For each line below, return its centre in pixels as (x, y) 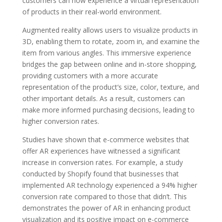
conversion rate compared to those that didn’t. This (104, 196)
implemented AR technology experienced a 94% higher (110, 185)
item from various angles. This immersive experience (107, 53)
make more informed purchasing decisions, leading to (108, 110)
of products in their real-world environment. (92, 11)
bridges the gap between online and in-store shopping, (109, 64)
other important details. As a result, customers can (103, 98)
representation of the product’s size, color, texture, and (111, 87)
